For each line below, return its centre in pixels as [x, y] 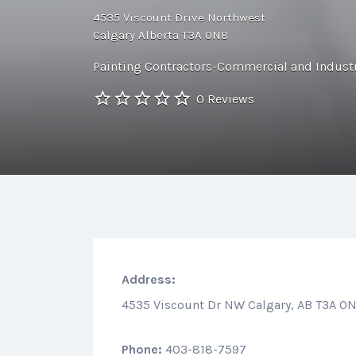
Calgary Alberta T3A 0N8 [161, 35]
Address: [149, 279]
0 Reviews [225, 99]
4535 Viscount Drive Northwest [179, 17]
